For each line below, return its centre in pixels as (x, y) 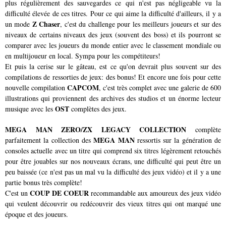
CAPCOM (82, 88)
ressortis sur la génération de (178, 140)
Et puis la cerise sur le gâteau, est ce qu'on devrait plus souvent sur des (113, 67)
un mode (19, 24)
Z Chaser (46, 24)
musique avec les (30, 109)
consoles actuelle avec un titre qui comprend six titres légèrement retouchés (113, 151)
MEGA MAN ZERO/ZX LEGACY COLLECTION (96, 130)
